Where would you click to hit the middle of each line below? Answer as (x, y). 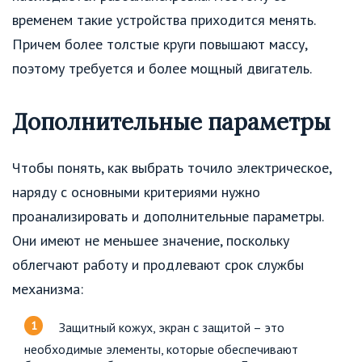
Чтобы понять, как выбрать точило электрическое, (172, 167)
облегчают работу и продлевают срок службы (158, 264)
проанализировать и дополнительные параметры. (168, 216)
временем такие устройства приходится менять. (164, 20)
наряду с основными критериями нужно (136, 192)
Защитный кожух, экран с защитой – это (172, 327)
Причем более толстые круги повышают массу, (160, 44)
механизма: (48, 288)
